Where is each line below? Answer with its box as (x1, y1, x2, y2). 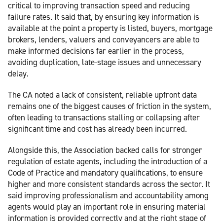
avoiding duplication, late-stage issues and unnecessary (8, 56, 201, 68)
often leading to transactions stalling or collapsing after (8, 111, 200, 123)
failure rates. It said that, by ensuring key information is (8, 11, 199, 22)
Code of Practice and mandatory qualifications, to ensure (8, 167, 203, 178)
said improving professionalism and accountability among (8, 189, 209, 201)
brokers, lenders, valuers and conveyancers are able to (8, 34, 199, 45)
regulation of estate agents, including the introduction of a (8, 155, 207, 167)
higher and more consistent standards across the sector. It (8, 178, 210, 189)
